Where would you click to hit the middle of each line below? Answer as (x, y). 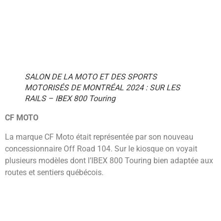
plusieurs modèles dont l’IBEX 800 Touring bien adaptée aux (109, 160)
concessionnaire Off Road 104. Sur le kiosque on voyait (101, 148)
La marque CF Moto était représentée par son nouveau (99, 137)
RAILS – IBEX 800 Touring (70, 99)
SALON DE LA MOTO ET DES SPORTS (91, 77)
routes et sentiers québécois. (54, 172)
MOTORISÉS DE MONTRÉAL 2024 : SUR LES (102, 88)
